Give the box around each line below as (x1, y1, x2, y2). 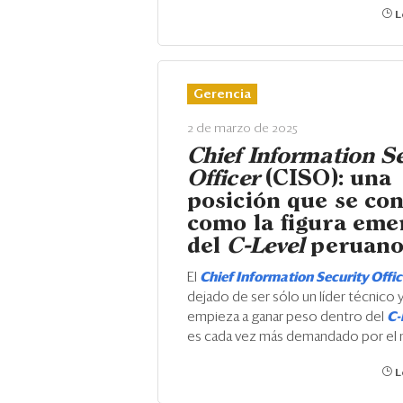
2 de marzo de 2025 (187, 122, 298, 135)
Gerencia (193, 88, 251, 101)
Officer (187, 169, 259, 189)
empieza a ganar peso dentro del (187, 310, 387, 324)
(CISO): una (258, 169, 392, 189)
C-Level (227, 237, 305, 256)
